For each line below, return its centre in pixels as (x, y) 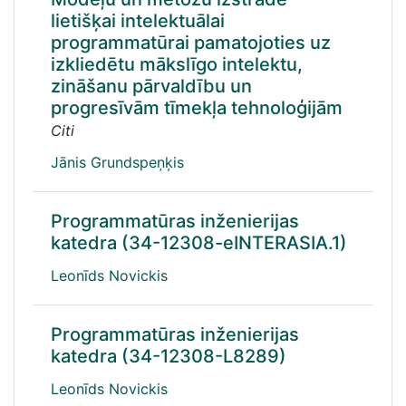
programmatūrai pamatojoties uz (191, 43)
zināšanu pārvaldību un (151, 86)
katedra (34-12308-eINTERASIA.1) (199, 243)
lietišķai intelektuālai (138, 21)
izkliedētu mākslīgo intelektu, (177, 64)
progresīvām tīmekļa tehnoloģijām (197, 108)
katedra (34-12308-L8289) (169, 356)
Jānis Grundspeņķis (117, 162)
